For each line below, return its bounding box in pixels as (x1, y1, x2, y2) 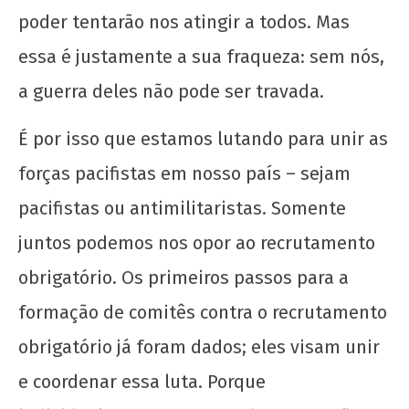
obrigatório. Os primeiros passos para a (18, 266, 349, 288)
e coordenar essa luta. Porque (18, 370, 266, 393)
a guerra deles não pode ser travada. (18, 79, 324, 102)
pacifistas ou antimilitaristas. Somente (18, 196, 346, 219)
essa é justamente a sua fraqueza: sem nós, (18, 45, 384, 68)
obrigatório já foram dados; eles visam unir (18, 335, 380, 358)
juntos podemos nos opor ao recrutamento (18, 231, 375, 254)
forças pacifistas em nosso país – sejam (18, 162, 351, 184)
